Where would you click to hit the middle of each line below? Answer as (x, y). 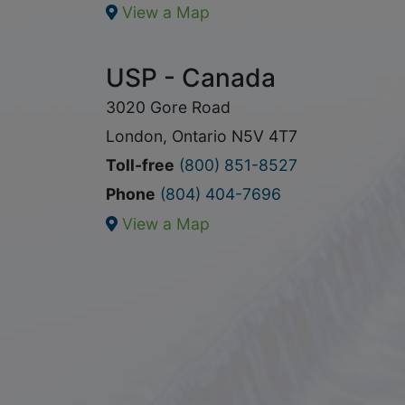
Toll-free (140, 165)
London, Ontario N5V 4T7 (202, 136)
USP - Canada (191, 78)
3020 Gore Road (168, 107)
